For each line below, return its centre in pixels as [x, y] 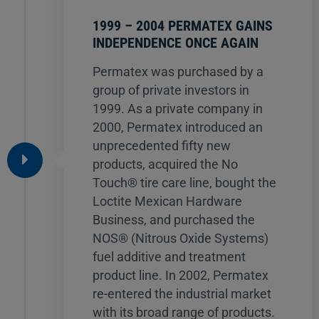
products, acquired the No [165, 164]
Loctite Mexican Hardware [167, 201]
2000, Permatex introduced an [178, 127]
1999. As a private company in [178, 108]
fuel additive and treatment [169, 256]
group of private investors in [171, 90]
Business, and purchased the [174, 219]
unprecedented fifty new [162, 145]
